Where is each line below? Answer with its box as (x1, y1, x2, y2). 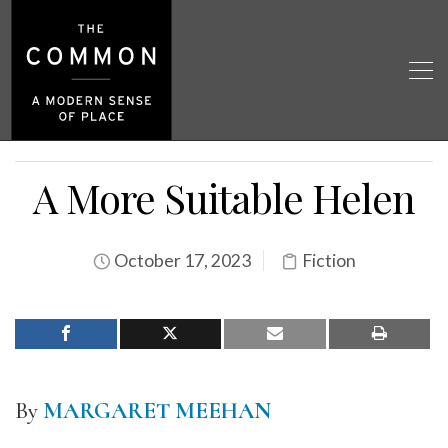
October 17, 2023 (110, 250, 251, 271)
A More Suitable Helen (33, 171, 415, 224)
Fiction (301, 250, 356, 271)
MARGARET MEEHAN (43, 397, 271, 425)
